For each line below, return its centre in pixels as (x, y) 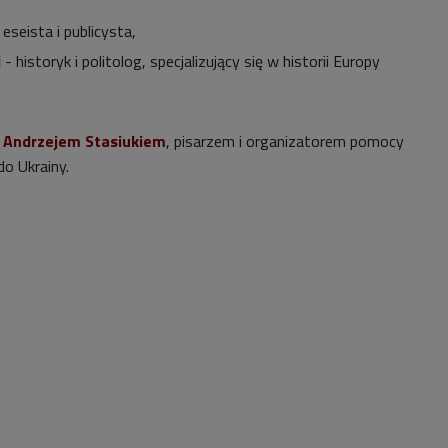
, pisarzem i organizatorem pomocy (285, 140)
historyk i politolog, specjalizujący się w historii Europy (198, 60)
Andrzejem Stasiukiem (84, 140)
